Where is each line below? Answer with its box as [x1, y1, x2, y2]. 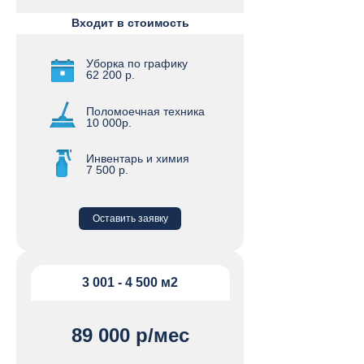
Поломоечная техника [86, 105, 205, 118]
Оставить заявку [92, 213, 168, 224]
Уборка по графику [86, 57, 188, 70]
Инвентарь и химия [86, 152, 189, 165]
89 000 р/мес [71, 324, 189, 346]
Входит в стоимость [71, 16, 189, 29]
